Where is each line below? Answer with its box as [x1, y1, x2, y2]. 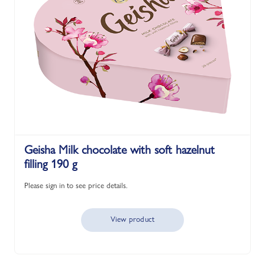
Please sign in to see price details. [24, 180, 128, 190]
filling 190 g [24, 157, 77, 171]
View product [110, 214, 155, 224]
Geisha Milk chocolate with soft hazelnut [24, 143, 215, 157]
